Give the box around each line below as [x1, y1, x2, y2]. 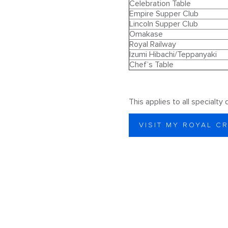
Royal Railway [129, 39, 176, 49]
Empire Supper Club [129, 9, 198, 19]
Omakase [129, 29, 163, 39]
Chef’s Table [129, 60, 174, 70]
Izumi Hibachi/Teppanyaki [129, 49, 217, 60]
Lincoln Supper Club [129, 19, 198, 29]
